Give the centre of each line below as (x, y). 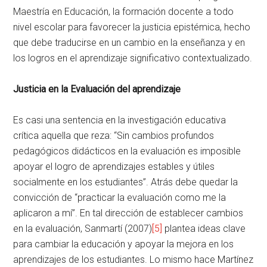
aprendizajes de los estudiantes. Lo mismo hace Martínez (133, 260)
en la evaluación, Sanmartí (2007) (83, 229)
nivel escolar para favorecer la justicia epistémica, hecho (132, 27)
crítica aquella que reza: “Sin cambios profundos (114, 136)
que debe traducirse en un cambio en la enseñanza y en (129, 43)
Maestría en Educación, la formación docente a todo (124, 12)
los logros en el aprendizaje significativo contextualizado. (133, 58)
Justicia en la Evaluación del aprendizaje (97, 89)
